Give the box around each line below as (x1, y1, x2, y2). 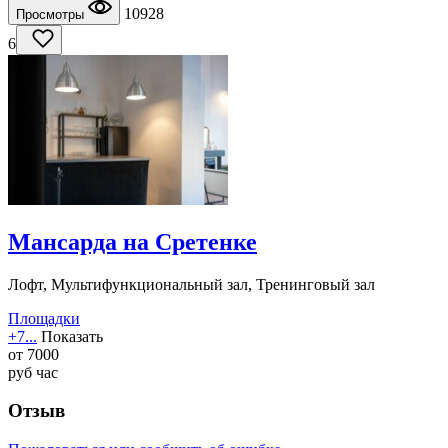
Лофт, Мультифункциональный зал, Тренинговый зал (8, 275, 375, 293)
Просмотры (16, 6, 88, 22)
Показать (41, 327, 103, 345)
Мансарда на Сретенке (8, 228, 257, 255)
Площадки (8, 309, 80, 327)
